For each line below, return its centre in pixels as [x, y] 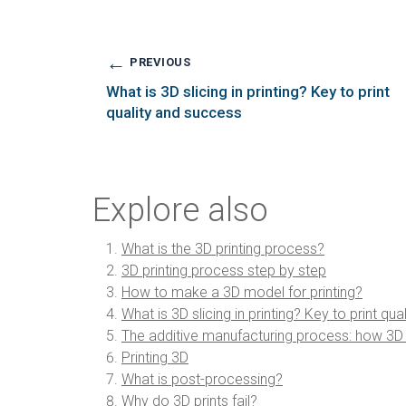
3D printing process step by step [224, 270]
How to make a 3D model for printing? [242, 292]
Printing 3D [155, 357]
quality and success [174, 112]
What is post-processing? [202, 379]
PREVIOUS [158, 62]
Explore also [180, 210]
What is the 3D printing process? [223, 248]
